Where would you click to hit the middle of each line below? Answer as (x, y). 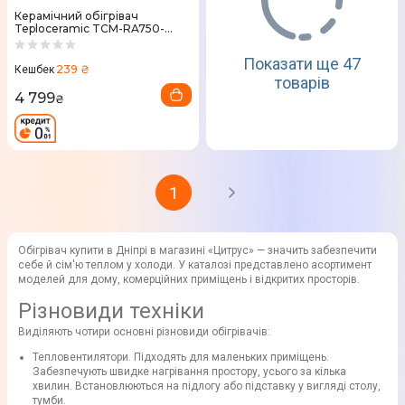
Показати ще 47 (302, 63)
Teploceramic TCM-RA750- (89, 29)
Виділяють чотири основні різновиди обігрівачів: (144, 332)
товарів (302, 82)
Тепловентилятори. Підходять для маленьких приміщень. (181, 358)
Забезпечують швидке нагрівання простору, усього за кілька (189, 372)
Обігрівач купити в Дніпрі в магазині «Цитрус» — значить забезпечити (198, 251)
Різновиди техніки (111, 311)
